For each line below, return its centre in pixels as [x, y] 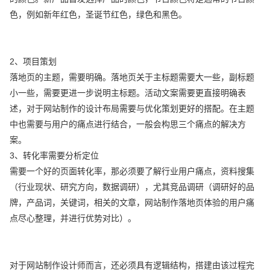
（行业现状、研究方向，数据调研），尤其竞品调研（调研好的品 [132, 187]
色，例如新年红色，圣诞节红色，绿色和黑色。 [99, 14]
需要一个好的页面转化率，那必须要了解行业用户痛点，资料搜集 [132, 171]
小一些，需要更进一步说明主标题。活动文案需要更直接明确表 [128, 93]
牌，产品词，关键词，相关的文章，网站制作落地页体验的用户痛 [132, 202]
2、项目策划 [33, 61]
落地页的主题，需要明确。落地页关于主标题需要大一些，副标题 [132, 77]
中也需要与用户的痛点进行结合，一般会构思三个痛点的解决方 [128, 124]
